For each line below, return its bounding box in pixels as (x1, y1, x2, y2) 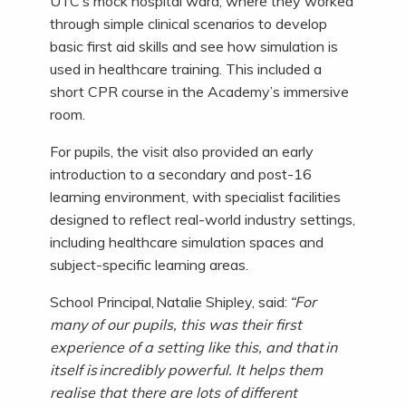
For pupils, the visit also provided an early (49, 141, 314, 160)
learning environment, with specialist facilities (49, 187, 341, 206)
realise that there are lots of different (49, 382, 297, 401)
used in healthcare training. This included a (49, 59, 322, 78)
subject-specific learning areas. (49, 255, 250, 274)
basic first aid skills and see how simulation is (49, 36, 338, 55)
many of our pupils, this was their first (49, 314, 302, 333)
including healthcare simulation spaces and (49, 232, 324, 251)
